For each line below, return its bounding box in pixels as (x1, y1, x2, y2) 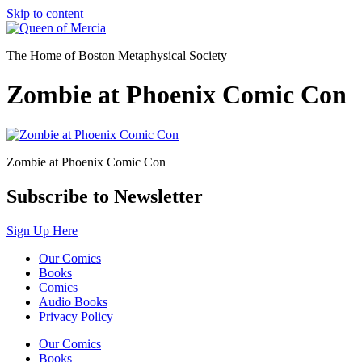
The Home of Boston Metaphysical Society (6, 48, 227, 62)
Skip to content (6, 6, 83, 20)
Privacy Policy (39, 309, 113, 323)
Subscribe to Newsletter (6, 185, 203, 207)
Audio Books (39, 294, 107, 309)
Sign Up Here (6, 223, 78, 238)
